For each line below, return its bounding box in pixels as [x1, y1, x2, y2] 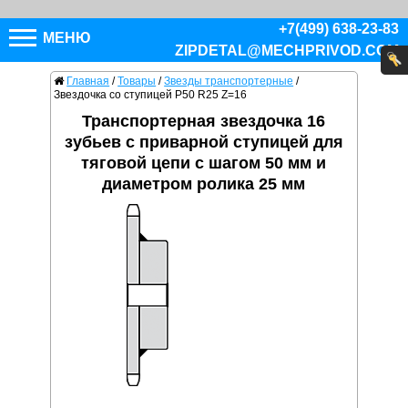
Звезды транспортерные [164, 75, 294, 88]
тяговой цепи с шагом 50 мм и [81, 154, 327, 173]
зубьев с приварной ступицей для [64, 133, 343, 152]
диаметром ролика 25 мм [102, 175, 306, 194]
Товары [117, 75, 157, 88]
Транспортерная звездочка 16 [82, 112, 326, 131]
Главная [66, 75, 110, 88]
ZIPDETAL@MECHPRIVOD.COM [175, 43, 399, 58]
